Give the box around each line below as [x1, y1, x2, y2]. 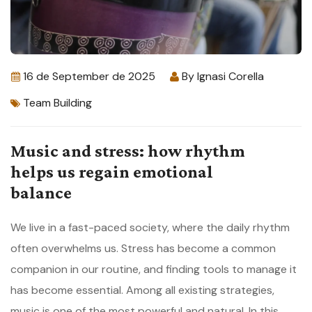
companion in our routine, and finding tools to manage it [10, 261, 297, 276]
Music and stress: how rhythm [10, 141, 245, 160]
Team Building [23, 95, 92, 110]
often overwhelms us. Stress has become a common [10, 240, 276, 256]
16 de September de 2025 [23, 68, 155, 84]
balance [10, 182, 72, 202]
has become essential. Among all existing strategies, [10, 282, 274, 297]
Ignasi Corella [197, 68, 264, 84]
